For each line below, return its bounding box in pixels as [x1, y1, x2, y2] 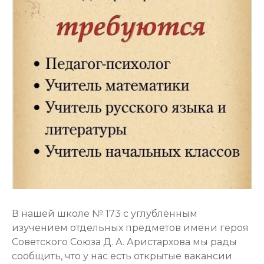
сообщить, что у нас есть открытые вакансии [12, 250, 232, 262]
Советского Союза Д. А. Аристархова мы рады [12, 236, 237, 247]
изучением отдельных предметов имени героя [12, 222, 249, 233]
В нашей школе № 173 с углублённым [12, 207, 197, 219]
